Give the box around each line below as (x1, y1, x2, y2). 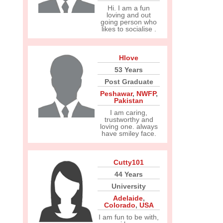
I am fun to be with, (99, 213, 159, 221)
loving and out (107, 11, 151, 19)
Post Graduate (104, 78, 153, 86)
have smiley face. (101, 129, 156, 137)
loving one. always (100, 122, 158, 130)
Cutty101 (113, 158, 144, 166)
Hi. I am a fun (108, 4, 150, 12)
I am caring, (110, 109, 147, 116)
